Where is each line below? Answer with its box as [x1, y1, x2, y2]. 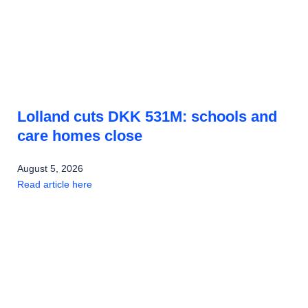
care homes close [17, 127, 142, 145]
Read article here [17, 179, 92, 190]
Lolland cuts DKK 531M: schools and [17, 108, 277, 126]
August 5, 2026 [17, 163, 83, 175]
